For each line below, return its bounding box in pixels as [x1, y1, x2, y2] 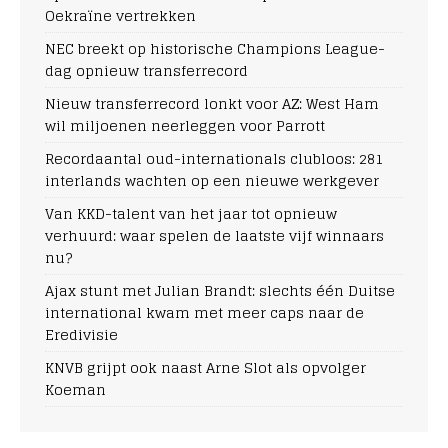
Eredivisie [45, 321, 118, 347]
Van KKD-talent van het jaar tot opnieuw [45, 200, 337, 226]
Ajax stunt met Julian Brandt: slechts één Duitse [45, 277, 395, 303]
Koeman [45, 376, 106, 402]
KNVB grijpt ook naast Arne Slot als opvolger [45, 354, 366, 380]
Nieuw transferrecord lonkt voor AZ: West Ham [45, 90, 379, 116]
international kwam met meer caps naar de [45, 299, 364, 325]
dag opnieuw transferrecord [45, 57, 248, 83]
